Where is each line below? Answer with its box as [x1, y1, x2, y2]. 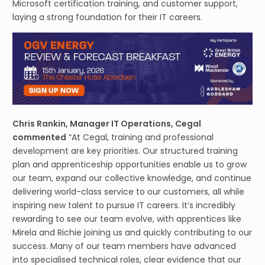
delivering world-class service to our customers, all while [12, 185, 244, 198]
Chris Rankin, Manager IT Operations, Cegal [12, 117, 201, 130]
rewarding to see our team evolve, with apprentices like [12, 212, 241, 225]
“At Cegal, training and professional [66, 131, 214, 143]
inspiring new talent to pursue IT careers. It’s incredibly [12, 199, 235, 211]
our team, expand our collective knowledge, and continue [12, 172, 251, 184]
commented [12, 131, 66, 143]
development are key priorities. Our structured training [12, 144, 238, 157]
